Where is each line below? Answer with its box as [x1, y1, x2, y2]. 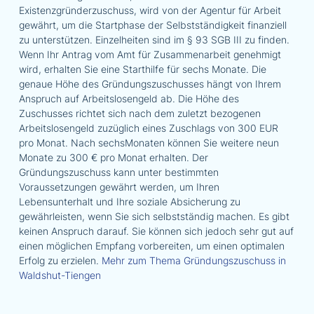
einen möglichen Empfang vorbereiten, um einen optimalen [18, 239, 285, 252]
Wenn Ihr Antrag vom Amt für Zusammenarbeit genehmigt [18, 48, 281, 60]
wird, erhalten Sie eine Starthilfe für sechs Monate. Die [18, 62, 266, 75]
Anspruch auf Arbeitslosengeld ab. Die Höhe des [18, 92, 239, 104]
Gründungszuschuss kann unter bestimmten [18, 165, 219, 178]
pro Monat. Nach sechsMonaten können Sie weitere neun [18, 136, 279, 149]
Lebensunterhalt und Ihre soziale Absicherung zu [18, 195, 240, 207]
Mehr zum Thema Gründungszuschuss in [101, 254, 286, 266]
